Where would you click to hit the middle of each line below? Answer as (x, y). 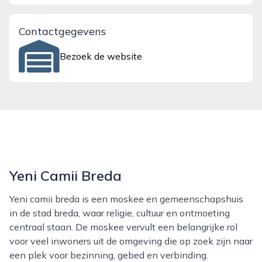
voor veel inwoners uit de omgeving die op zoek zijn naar (131, 241)
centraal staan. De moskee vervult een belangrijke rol (123, 227)
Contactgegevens (62, 31)
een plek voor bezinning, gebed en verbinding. (109, 255)
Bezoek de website (101, 56)
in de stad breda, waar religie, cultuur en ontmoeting (120, 213)
